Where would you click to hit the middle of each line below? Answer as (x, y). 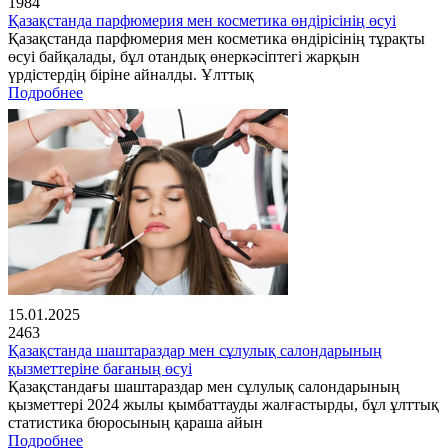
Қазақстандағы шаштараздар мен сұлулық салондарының (204, 387)
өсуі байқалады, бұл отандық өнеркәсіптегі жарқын (184, 57)
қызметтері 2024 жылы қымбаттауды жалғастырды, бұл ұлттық (223, 405)
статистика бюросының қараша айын (135, 423)
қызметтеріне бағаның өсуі (100, 369)
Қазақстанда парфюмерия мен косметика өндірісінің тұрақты (216, 39)
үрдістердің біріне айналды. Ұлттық (131, 75)
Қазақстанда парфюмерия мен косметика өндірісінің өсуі (202, 21)
